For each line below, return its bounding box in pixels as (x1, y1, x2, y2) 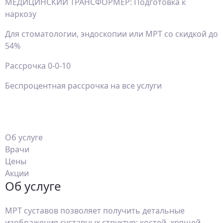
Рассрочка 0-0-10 (5, 60, 71, 71)
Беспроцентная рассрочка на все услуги (5, 80, 162, 91)
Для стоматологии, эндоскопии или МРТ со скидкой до (5, 28, 218, 39)
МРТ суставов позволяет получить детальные (5, 205, 185, 216)
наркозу (5, 8, 36, 19)
